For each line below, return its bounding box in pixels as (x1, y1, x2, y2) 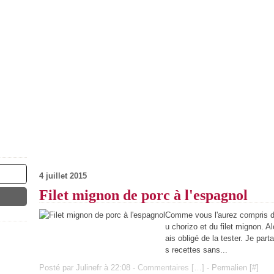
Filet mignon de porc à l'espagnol (39, 187, 248, 203)
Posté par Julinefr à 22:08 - (39, 263, 138, 272)
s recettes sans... (165, 245, 228, 254)
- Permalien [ (204, 263, 252, 272)
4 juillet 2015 (39, 171, 87, 180)
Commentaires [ (138, 263, 194, 272)
